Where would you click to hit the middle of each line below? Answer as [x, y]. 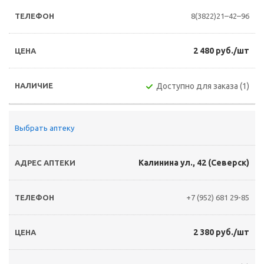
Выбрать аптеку [44, 128]
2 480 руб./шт [221, 51]
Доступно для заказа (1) [203, 86]
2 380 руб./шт [221, 232]
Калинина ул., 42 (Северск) [194, 163]
